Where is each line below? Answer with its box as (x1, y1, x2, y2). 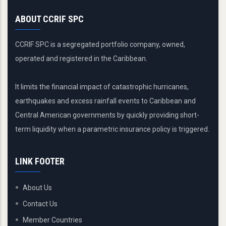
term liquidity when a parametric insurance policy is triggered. (15, 125, 209, 133)
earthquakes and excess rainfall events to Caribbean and (15, 97, 196, 105)
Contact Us (23, 200, 58, 208)
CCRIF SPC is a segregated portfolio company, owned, (15, 40, 185, 48)
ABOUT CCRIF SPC (15, 14, 84, 24)
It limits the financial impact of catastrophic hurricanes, (15, 83, 189, 91)
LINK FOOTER (15, 156, 65, 166)
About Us (23, 184, 52, 192)
